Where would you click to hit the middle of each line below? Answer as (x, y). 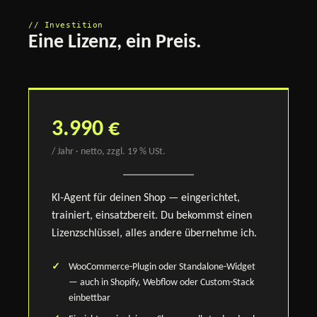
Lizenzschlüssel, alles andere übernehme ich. (154, 233)
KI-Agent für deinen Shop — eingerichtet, (146, 198)
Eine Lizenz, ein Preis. (115, 42)
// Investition (66, 25)
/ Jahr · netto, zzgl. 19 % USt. (109, 151)
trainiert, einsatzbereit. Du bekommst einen (152, 215)
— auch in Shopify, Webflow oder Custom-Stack (161, 282)
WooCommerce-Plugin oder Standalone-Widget (162, 267)
